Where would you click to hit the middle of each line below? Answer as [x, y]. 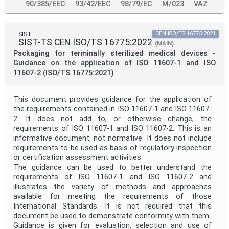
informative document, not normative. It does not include [112, 139]
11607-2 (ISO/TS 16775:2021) [64, 73]
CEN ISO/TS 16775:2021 [186, 34]
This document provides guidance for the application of [112, 100]
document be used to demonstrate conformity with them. [112, 216]
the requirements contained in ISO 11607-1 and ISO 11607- [112, 109]
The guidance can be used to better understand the [112, 168]
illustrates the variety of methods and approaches [112, 187]
